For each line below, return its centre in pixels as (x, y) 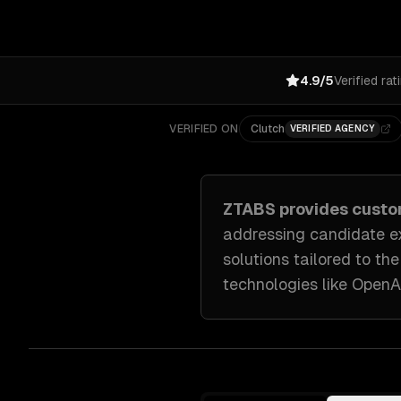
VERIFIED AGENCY (333, 128)
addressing (266, 234)
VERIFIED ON (204, 129)
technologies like (285, 284)
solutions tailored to (299, 259)
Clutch (267, 129)
